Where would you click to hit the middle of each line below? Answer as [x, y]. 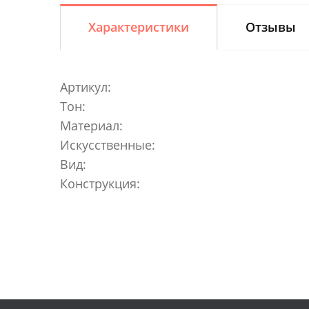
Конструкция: [100, 183]
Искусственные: [108, 144]
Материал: [91, 125]
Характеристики [139, 27]
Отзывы [271, 27]
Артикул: [86, 87]
